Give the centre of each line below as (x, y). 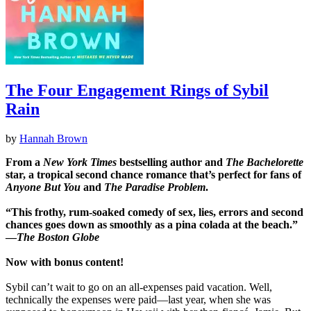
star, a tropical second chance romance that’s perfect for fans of (153, 175)
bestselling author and (171, 162)
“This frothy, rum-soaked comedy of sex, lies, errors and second (154, 212)
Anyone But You (43, 187)
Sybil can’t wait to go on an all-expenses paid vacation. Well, (139, 287)
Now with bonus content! (65, 262)
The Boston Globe (58, 237)
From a (24, 162)
